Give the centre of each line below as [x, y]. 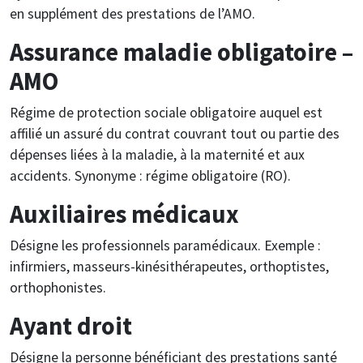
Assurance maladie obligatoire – [181, 51]
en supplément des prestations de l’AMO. [132, 13]
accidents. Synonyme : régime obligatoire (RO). [150, 175]
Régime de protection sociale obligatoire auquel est [166, 112]
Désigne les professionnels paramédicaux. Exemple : [165, 245]
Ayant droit [71, 325]
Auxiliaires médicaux [124, 214]
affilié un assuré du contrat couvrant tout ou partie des [175, 133]
